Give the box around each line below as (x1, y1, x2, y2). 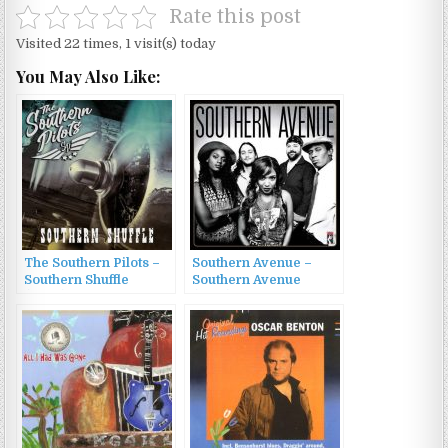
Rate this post (168, 6, 301, 29)
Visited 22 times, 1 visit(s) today (16, 36, 217, 52)
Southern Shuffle (24, 273, 130, 288)
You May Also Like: (16, 65, 161, 88)
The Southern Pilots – (24, 256, 161, 271)
